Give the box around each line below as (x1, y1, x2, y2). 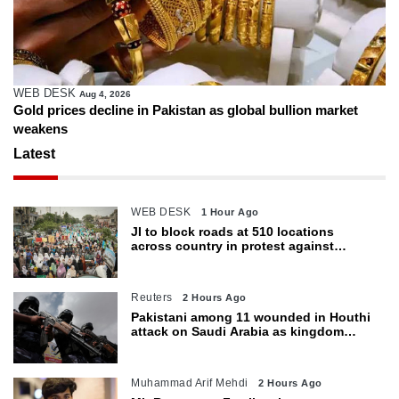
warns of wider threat (131, 338, 260, 354)
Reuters (131, 291, 173, 305)
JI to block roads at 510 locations (131, 224, 335, 240)
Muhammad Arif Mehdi (131, 377, 248, 390)
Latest (13, 146, 55, 162)
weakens (13, 121, 68, 137)
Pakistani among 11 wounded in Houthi (131, 310, 371, 325)
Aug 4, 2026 (79, 89, 131, 100)
